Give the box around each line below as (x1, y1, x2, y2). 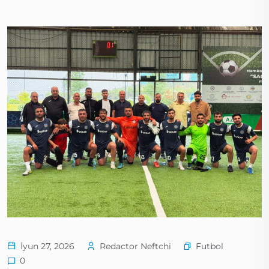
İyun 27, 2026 (18, 241, 74, 252)
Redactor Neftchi (97, 241, 171, 252)
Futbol (196, 240, 223, 252)
